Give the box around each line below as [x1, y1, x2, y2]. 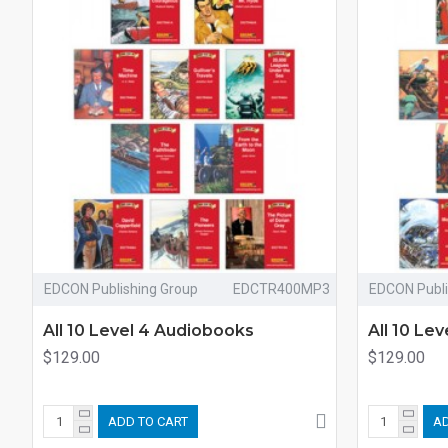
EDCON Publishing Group [44, 280, 198, 297]
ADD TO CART [108, 413, 188, 429]
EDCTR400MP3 [232, 280, 330, 297]
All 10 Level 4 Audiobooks [43, 320, 254, 340]
